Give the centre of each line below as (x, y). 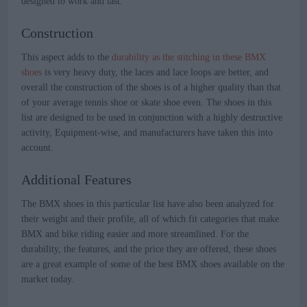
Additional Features (77, 180)
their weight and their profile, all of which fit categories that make (150, 219)
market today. (48, 280)
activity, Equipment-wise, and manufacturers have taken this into (147, 133)
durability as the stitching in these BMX (189, 58)
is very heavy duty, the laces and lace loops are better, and (156, 73)
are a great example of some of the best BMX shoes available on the (153, 265)
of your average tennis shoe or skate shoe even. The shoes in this (147, 103)
